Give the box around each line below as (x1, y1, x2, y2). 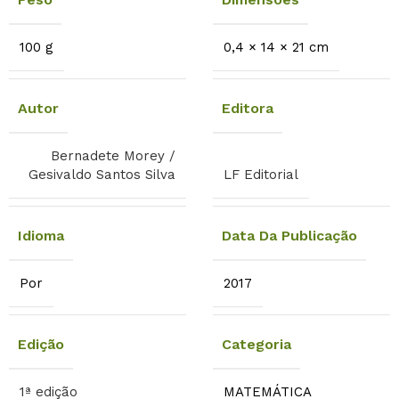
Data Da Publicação (222, 227, 357, 245)
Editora (222, 100, 273, 118)
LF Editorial (224, 167, 298, 183)
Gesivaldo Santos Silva (28, 167, 175, 183)
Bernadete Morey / (51, 148, 175, 165)
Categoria (222, 336, 291, 354)
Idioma (18, 227, 64, 245)
